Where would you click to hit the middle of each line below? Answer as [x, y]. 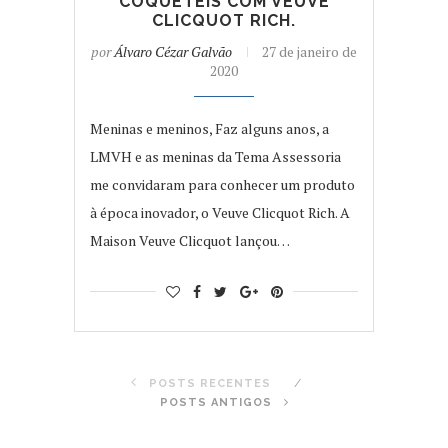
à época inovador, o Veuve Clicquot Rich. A [220, 212]
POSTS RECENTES [208, 383]
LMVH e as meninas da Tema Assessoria [215, 156]
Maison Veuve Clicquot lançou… [190, 240]
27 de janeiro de [309, 51]
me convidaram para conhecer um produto [222, 184]
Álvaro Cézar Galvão [173, 51]
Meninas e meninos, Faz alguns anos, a [209, 128]
